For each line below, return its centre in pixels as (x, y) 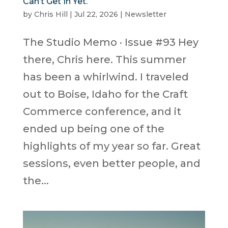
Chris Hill (51, 14)
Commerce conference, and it (102, 111)
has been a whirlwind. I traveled (106, 77)
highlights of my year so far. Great (111, 146)
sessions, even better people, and (111, 163)
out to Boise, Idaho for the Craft (105, 94)
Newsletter (145, 14)
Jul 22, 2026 (96, 14)
